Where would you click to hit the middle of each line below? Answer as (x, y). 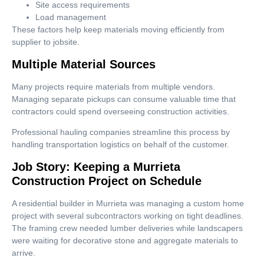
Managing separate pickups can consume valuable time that (124, 99)
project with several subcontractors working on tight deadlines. (128, 215)
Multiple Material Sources (84, 64)
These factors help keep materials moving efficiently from (118, 30)
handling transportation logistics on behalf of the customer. (121, 145)
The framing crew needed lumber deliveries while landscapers (127, 228)
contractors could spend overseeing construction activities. (121, 111)
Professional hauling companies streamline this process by (121, 132)
